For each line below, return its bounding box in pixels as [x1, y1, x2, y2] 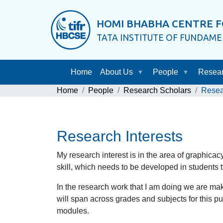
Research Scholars [123, 86, 191, 95]
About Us [100, 68, 133, 76]
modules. [57, 207, 89, 215]
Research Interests [57, 128, 183, 144]
